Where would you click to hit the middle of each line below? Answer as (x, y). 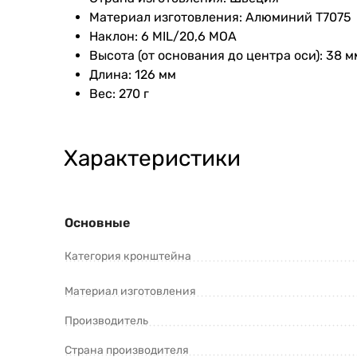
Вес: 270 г (119, 94)
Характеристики (152, 159)
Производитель (106, 321)
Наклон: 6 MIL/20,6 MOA (163, 37)
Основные (97, 223)
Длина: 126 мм (133, 75)
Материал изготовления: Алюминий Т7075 (220, 18)
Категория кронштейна (128, 257)
